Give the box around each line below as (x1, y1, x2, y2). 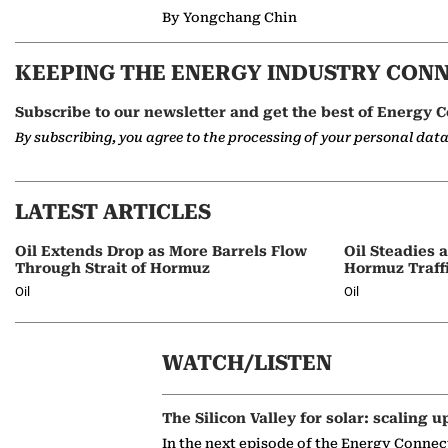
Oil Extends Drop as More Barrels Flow (15, 243, 307, 259)
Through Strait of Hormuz (15, 260, 210, 276)
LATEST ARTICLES (15, 200, 211, 224)
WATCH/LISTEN (162, 351, 332, 375)
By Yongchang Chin (162, 10, 297, 25)
